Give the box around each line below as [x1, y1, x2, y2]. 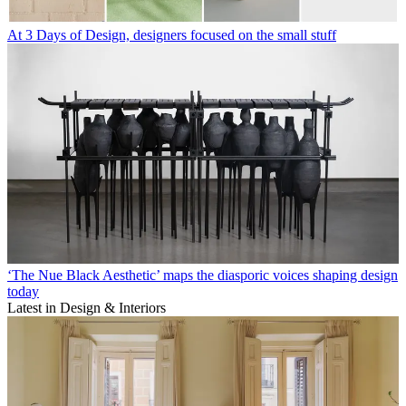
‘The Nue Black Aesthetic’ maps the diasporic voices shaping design [7, 267, 398, 284]
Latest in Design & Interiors [7, 300, 166, 316]
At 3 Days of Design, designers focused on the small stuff [7, 27, 336, 43]
